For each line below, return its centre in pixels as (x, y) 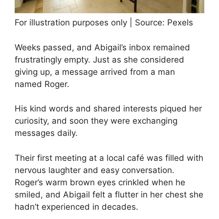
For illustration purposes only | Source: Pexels (104, 23)
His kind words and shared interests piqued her (108, 109)
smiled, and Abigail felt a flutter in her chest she (109, 194)
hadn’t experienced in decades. (77, 207)
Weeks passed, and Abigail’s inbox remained (102, 47)
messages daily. (46, 133)
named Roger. (42, 84)
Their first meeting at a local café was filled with (109, 158)
